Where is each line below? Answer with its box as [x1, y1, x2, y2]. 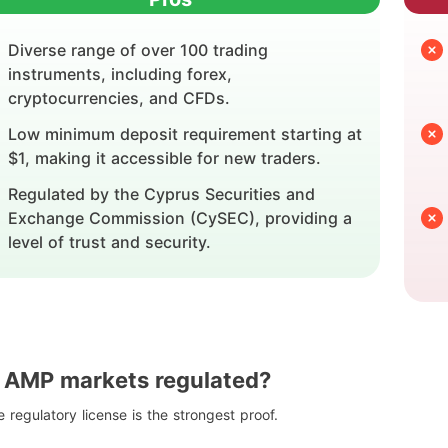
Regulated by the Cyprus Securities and [8, 184, 315, 204]
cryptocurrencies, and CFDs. [8, 88, 230, 108]
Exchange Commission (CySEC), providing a [8, 208, 352, 228]
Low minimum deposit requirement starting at [8, 124, 362, 144]
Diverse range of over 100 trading [8, 40, 268, 60]
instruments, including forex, [8, 64, 232, 84]
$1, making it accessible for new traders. [8, 148, 321, 168]
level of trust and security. [8, 232, 211, 252]
